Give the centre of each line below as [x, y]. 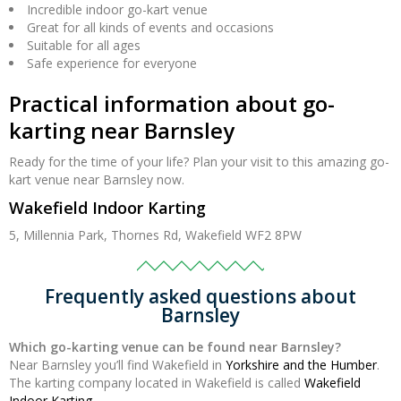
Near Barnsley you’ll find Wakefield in [117, 365]
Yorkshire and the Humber [301, 365]
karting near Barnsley [122, 131]
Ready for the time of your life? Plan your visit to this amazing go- [199, 162]
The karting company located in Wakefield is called [157, 383]
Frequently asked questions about [200, 297]
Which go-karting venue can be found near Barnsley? [175, 347]
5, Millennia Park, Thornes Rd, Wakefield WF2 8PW [155, 235]
